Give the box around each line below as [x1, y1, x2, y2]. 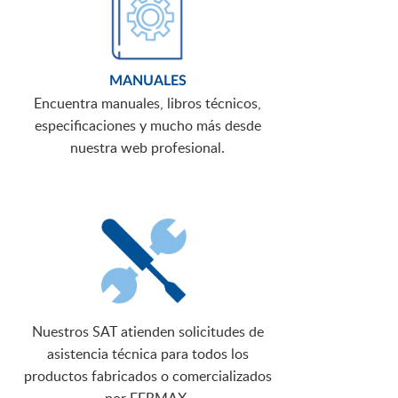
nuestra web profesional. [70, 138, 225, 158]
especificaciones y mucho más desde [34, 115, 261, 136]
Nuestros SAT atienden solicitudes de [31, 322, 264, 342]
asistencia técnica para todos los [46, 344, 249, 364]
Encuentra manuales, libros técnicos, [34, 93, 261, 114]
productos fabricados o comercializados [23, 366, 272, 386]
